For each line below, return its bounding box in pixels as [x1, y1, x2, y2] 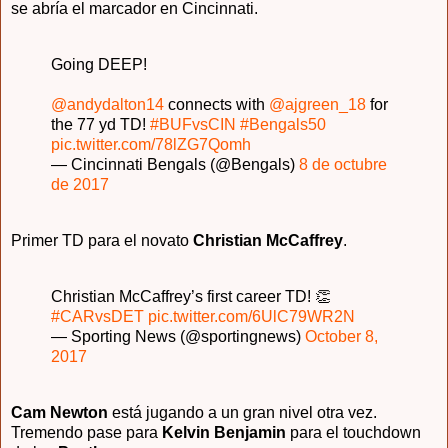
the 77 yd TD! [51, 116, 150, 134]
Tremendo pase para [11, 423, 162, 441]
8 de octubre [299, 156, 387, 174]
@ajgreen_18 [269, 96, 366, 114]
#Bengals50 [240, 116, 326, 134]
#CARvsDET [51, 307, 144, 325]
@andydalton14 [51, 96, 164, 114]
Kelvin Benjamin [162, 423, 290, 441]
